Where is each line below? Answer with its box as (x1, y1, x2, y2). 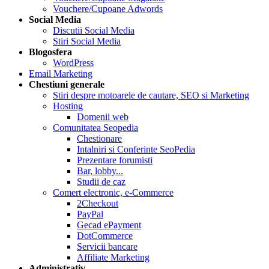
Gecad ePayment (77, 220, 141, 230)
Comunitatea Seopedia (53, 122, 138, 133)
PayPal (77, 209, 103, 219)
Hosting (53, 101, 83, 111)
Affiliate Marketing (77, 252, 150, 262)
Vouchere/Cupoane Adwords (53, 4, 163, 14)
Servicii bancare (77, 241, 138, 252)
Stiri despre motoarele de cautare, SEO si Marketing (53, 90, 249, 100)
